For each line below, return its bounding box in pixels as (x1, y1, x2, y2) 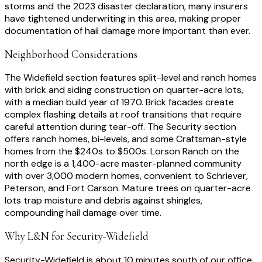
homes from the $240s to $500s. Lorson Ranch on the (5, 145, 239, 158)
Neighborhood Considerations (5, 47, 137, 61)
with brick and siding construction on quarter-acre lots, (5, 84, 243, 96)
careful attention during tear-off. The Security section (5, 120, 236, 133)
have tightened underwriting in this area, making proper (5, 12, 241, 25)
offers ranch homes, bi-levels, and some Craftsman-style (5, 133, 247, 146)
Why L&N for (5, 230, 67, 243)
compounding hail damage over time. (5, 206, 161, 219)
